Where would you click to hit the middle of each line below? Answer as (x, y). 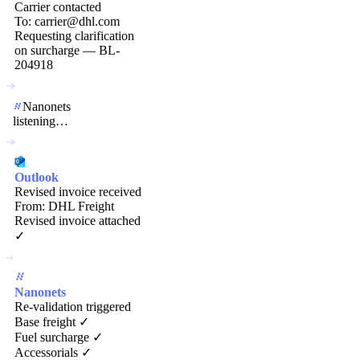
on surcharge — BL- (67, 50)
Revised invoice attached (78, 220)
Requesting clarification (74, 35)
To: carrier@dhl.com (67, 21)
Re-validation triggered (73, 306)
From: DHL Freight (64, 206)
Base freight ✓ (52, 321)
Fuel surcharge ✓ (59, 337)
